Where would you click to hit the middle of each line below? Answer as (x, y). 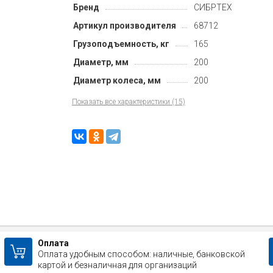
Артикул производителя (124, 25)
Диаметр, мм (101, 62)
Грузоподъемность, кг (121, 44)
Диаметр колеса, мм (117, 80)
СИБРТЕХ (213, 7)
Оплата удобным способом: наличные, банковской (141, 254)
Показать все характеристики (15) (128, 101)
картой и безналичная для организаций (117, 265)
